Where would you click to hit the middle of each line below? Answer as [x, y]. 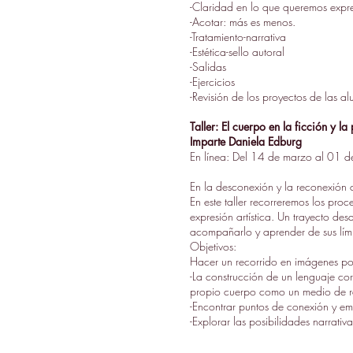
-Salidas [208, 67]
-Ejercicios [212, 82]
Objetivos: [213, 246]
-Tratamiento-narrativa [238, 37]
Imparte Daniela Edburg [246, 141]
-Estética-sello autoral [237, 52]
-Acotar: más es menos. [243, 22]
